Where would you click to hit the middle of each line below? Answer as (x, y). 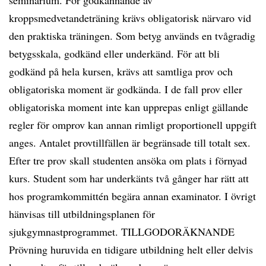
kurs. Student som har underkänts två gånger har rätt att (129, 178)
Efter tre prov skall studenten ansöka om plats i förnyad (128, 160)
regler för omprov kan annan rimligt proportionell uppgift (133, 125)
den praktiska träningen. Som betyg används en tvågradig (132, 36)
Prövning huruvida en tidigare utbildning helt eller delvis (131, 249)
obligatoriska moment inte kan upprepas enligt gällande (129, 107)
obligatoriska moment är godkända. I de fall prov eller (126, 89)
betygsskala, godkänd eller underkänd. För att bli (114, 53)
